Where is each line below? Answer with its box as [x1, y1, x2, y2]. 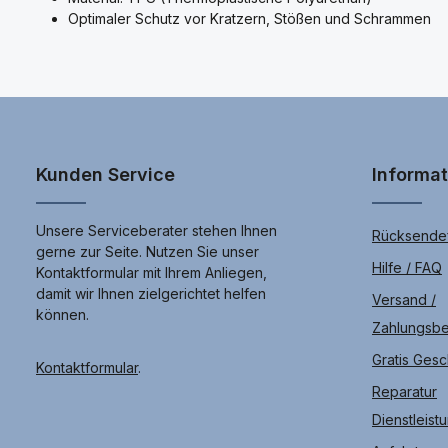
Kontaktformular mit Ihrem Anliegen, [36, 263, 267, 281]
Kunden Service [36, 163, 175, 185]
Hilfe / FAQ [372, 258, 442, 276]
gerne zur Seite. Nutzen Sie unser [36, 242, 259, 260]
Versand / [372, 290, 436, 308]
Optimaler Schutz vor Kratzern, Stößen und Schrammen [68, 9, 431, 27]
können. [36, 305, 89, 323]
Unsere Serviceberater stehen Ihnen [36, 221, 277, 239]
